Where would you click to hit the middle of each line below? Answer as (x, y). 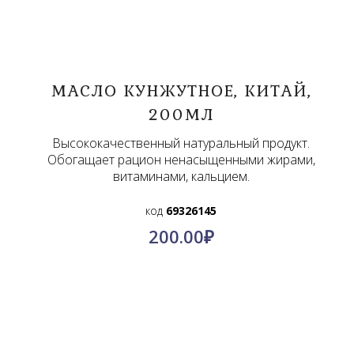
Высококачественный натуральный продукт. (181, 143)
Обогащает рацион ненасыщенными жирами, (181, 159)
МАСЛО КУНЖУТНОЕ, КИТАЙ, (181, 90)
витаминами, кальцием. (181, 176)
